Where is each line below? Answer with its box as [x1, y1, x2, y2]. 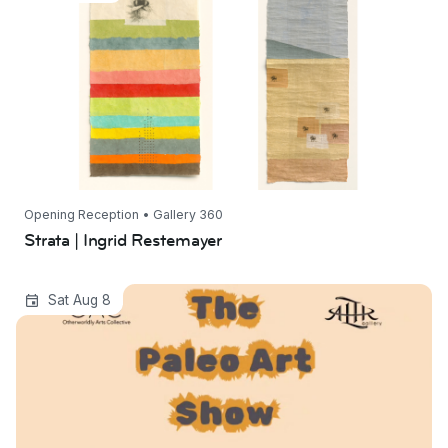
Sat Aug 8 [47, 291, 111, 308]
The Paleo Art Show [16, 286, 189, 308]
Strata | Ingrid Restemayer [24, 228, 223, 252]
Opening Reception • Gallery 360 [24, 207, 223, 223]
